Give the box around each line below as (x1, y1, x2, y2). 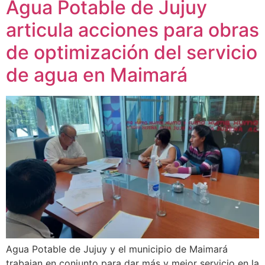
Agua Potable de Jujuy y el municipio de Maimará (6, 243, 228, 255)
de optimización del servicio (6, 41, 257, 64)
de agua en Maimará (6, 63, 188, 86)
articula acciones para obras (6, 18, 259, 41)
